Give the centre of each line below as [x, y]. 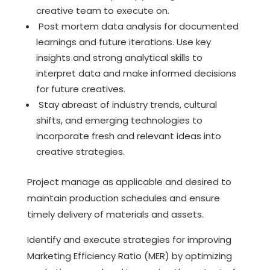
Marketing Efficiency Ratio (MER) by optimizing [129, 256]
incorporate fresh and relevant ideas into [128, 136]
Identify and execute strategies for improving [129, 239]
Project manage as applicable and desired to [129, 181]
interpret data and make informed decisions [136, 73]
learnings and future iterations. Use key [123, 42]
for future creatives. [80, 89]
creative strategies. [80, 151]
